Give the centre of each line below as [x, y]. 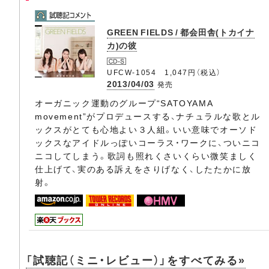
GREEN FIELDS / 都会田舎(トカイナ [181, 32]
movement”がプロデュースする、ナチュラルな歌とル [148, 116]
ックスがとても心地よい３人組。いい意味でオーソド [146, 129]
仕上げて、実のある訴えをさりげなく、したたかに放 [143, 169]
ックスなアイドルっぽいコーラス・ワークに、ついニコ [148, 143]
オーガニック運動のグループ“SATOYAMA [124, 103]
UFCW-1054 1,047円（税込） [165, 72]
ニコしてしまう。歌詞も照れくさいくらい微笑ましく [146, 156]
